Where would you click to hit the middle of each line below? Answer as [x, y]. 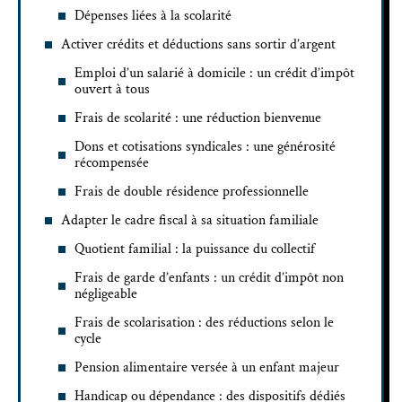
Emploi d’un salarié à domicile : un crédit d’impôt [214, 73]
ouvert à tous [112, 89]
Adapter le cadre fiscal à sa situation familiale [190, 220]
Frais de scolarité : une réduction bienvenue [198, 118]
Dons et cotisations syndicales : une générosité [205, 146]
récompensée [112, 162]
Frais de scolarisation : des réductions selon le [204, 322]
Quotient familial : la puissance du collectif [195, 249]
